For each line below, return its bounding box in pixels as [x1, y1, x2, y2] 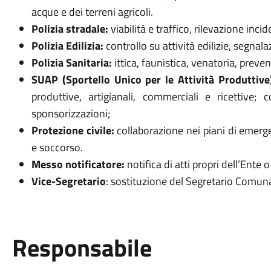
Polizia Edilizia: [31, 38, 106, 54]
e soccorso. [31, 139, 83, 155]
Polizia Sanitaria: [31, 54, 112, 71]
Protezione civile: [31, 122, 114, 139]
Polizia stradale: [31, 21, 108, 37]
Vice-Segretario [31, 173, 106, 189]
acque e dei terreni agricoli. [31, 4, 153, 20]
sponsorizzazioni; [31, 105, 110, 122]
